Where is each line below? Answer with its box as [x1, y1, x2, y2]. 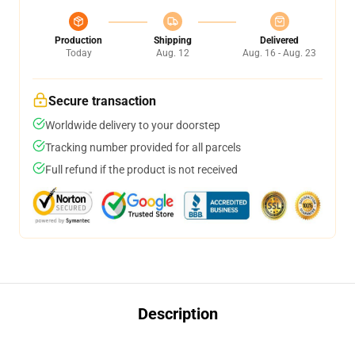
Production [55, 35, 102, 46]
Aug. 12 [155, 48, 189, 59]
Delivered [260, 35, 299, 46]
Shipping [153, 35, 192, 46]
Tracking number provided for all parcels [45, 141, 241, 154]
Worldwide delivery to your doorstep [45, 119, 220, 132]
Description [137, 304, 218, 323]
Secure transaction [48, 94, 156, 109]
